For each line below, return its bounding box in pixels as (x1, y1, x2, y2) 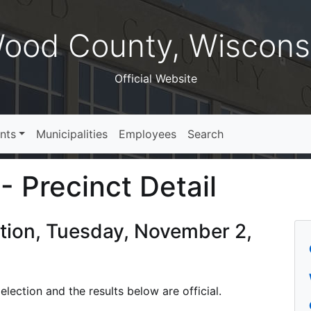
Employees (119, 127, 177, 141)
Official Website (114, 72, 197, 85)
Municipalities (36, 127, 108, 141)
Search (187, 127, 224, 141)
